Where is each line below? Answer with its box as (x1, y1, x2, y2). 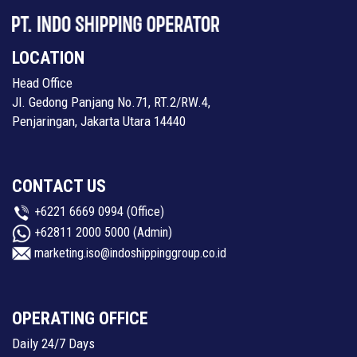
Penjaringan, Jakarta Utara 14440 (12, 113, 186, 129)
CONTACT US (12, 176, 106, 196)
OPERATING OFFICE (12, 308, 148, 329)
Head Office (12, 75, 73, 91)
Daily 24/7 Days (12, 335, 95, 352)
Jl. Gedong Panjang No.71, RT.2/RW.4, (12, 94, 210, 110)
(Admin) (130, 224, 172, 240)
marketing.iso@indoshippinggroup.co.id (34, 245, 226, 261)
